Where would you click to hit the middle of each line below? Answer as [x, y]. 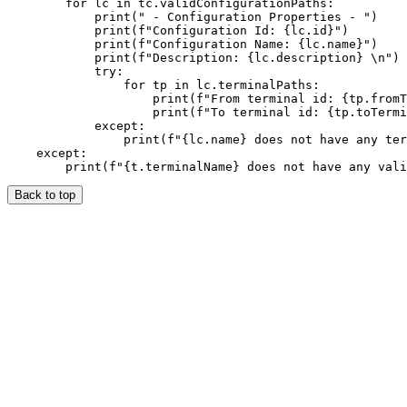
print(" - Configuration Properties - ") [193, 16]
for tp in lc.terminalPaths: [164, 84]
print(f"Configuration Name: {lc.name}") [193, 44]
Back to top [45, 194]
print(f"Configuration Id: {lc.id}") [178, 30]
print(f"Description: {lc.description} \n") [203, 57]
